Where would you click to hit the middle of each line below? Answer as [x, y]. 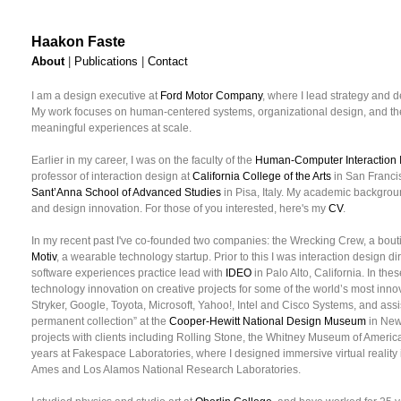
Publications [106, 61]
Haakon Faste [78, 42]
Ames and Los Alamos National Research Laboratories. [166, 370]
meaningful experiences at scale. [111, 128]
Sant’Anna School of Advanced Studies [126, 192]
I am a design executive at [96, 96]
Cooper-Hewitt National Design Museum [268, 321]
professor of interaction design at [112, 176]
